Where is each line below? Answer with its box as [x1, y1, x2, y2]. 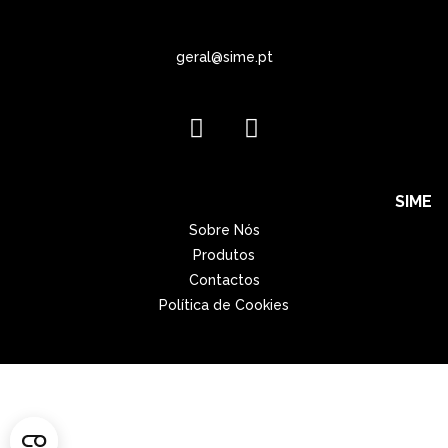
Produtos [193, 246, 255, 263]
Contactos [188, 271, 260, 288]
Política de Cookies [159, 296, 289, 313]
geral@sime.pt [175, 48, 273, 65]
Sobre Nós [188, 221, 260, 238]
